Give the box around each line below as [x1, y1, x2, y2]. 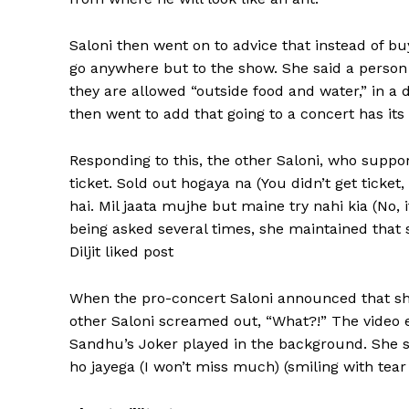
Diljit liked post [69, 243, 173, 260]
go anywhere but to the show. [69, 59, 278, 77]
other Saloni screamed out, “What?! [69, 312, 320, 330]
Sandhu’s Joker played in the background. [69, 335, 367, 352]
